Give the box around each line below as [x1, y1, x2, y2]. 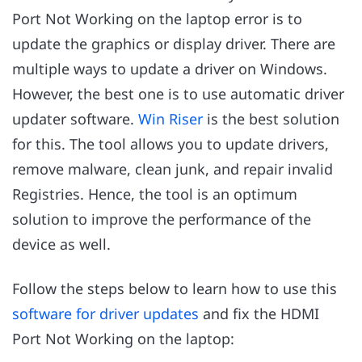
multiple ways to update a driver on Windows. [12, 59, 327, 79]
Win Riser [138, 109, 203, 129]
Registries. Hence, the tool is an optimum [12, 184, 297, 204]
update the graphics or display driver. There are [12, 34, 335, 54]
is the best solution [203, 109, 339, 129]
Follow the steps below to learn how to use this [12, 278, 337, 298]
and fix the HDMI [199, 303, 319, 323]
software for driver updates [12, 303, 199, 323]
